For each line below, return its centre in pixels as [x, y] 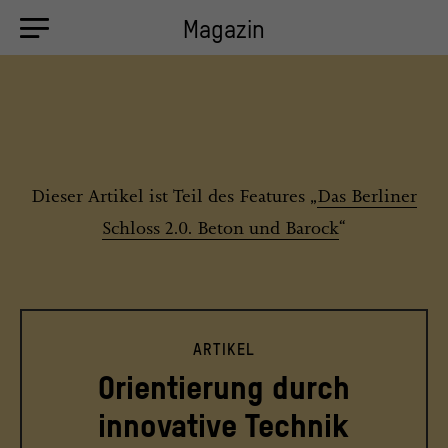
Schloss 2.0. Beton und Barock [220, 228]
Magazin [224, 29]
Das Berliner [367, 196]
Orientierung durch [223, 387]
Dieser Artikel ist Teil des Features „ [174, 196]
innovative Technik [224, 425]
